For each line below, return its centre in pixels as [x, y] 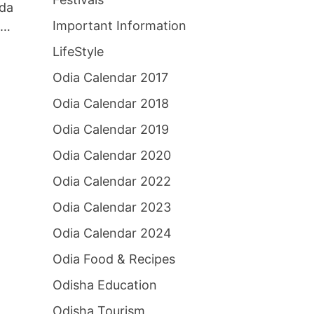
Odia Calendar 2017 [110, 77]
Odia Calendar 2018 [110, 103]
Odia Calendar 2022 [111, 181]
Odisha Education [104, 285]
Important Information [119, 26]
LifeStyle [78, 52]
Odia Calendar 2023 [111, 207]
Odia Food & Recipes [114, 259]
